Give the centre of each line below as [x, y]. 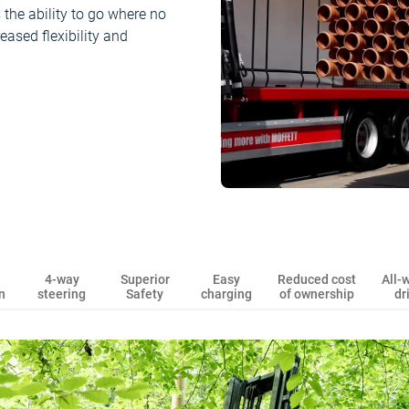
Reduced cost [316, 280]
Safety [145, 294]
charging [226, 294]
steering [62, 294]
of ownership [316, 294]
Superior [145, 280]
